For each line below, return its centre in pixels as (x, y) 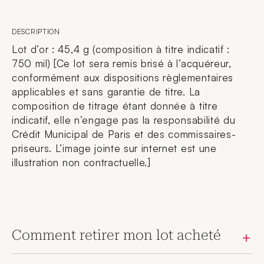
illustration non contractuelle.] (81, 162)
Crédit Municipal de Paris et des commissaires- (124, 134)
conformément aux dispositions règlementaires (123, 77)
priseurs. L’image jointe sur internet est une (114, 148)
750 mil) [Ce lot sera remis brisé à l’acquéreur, (122, 63)
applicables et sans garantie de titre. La (106, 92)
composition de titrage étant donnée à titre (115, 106)
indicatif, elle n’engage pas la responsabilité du (124, 120)
